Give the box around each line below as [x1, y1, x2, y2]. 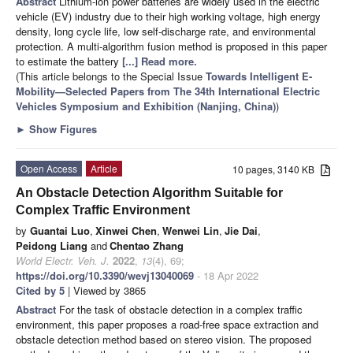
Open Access [20, 161, 77, 175]
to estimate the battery [16, 53, 122, 69]
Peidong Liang [16, 237, 87, 253]
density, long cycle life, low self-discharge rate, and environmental [16, 23, 316, 39]
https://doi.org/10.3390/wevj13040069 [16, 267, 194, 283]
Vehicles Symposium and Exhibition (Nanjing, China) [16, 98, 276, 113]
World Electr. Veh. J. [16, 252, 110, 268]
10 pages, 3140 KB [232, 162, 321, 176]
